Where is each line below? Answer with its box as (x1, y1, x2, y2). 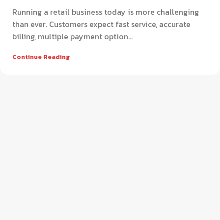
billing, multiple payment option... (12, 30, 133, 43)
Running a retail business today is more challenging (12, 6, 199, 18)
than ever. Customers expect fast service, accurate (12, 18, 191, 30)
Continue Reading (12, 52, 70, 62)
